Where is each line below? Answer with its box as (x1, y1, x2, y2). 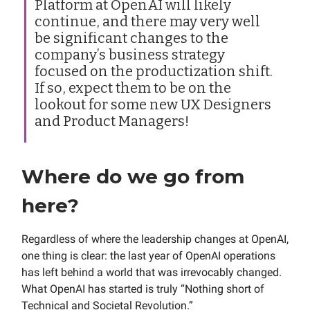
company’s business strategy (35, 46, 225, 63)
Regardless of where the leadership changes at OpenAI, (21, 232, 289, 246)
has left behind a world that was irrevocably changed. (21, 265, 282, 279)
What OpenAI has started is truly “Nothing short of (21, 282, 264, 295)
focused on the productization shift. (35, 62, 273, 80)
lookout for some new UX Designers (35, 95, 271, 113)
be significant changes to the (35, 29, 228, 46)
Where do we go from (21, 164, 244, 188)
